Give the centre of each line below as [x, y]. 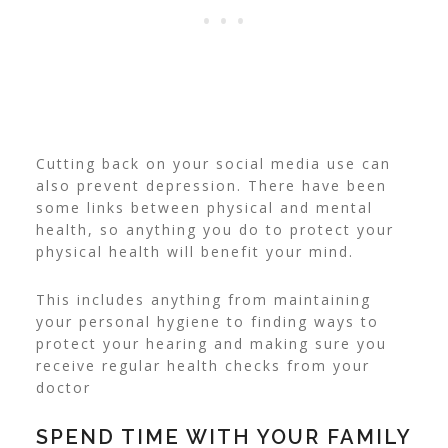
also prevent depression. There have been [211, 186]
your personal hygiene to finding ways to [207, 322]
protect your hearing [121, 344]
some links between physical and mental [204, 208]
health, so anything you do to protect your [214, 230]
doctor [63, 388]
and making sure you [297, 344]
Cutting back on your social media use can [213, 164]
